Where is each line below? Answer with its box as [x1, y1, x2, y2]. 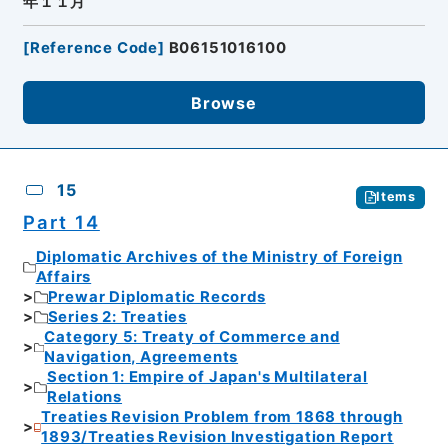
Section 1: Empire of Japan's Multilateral [46, 368, 368, 387]
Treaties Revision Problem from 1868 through [41, 408, 403, 427]
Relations [46, 388, 123, 407]
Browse [191, 92, 257, 113]
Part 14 [22, 210, 100, 233]
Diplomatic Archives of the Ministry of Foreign [35, 248, 403, 267]
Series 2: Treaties [47, 308, 188, 327]
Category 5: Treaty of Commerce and [44, 328, 340, 347]
